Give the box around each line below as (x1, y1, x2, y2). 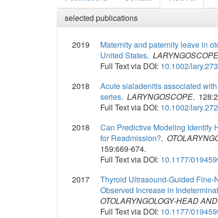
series (100, 91, 122, 103)
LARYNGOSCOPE (127, 91, 193, 103)
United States (100, 50, 147, 61)
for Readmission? (100, 132, 162, 144)
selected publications (65, 12, 138, 24)
